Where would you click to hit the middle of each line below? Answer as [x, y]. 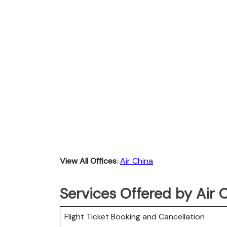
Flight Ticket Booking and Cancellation [135, 216]
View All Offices [88, 161]
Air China [137, 161]
